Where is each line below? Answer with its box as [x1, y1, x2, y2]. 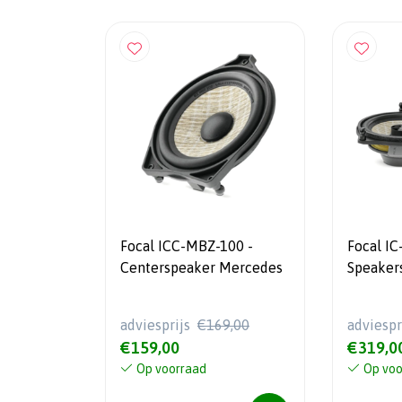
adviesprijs [120, 316, 194, 333]
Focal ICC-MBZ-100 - [120, 238, 254, 255]
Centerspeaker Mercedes [120, 259, 283, 276]
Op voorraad [136, 361, 206, 376]
